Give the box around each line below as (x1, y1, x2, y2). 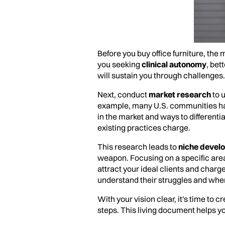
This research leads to (97, 142, 178, 152)
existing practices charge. (97, 123, 190, 133)
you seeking (97, 59, 142, 70)
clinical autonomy (142, 59, 206, 70)
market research (149, 89, 211, 100)
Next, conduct (97, 89, 149, 100)
